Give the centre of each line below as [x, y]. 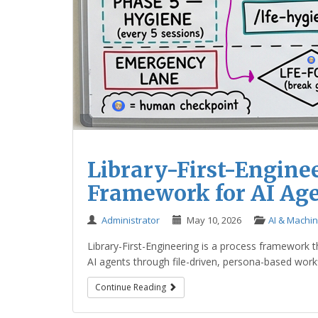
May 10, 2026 [214, 220]
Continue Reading [132, 287]
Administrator [131, 220]
